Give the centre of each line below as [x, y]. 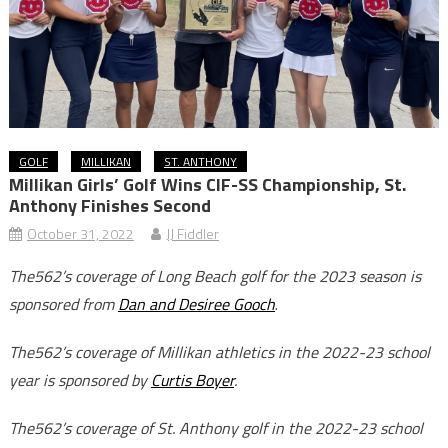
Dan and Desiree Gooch [196, 304]
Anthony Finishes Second [109, 206]
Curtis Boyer [192, 380]
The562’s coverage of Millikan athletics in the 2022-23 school [219, 352]
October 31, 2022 [80, 234]
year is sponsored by [79, 380]
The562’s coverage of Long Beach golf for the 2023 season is [214, 276]
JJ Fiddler [192, 234]
